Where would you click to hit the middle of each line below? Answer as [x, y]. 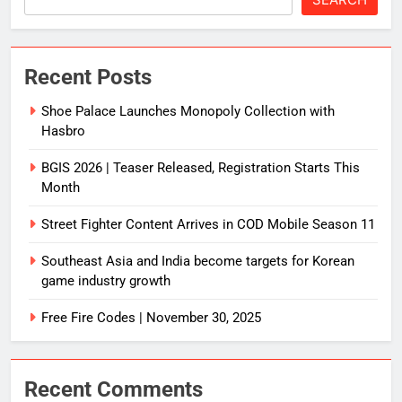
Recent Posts [88, 77]
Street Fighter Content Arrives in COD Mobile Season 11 [208, 224]
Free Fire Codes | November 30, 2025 [151, 317]
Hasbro [63, 131]
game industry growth [106, 280]
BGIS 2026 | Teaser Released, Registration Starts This [201, 167]
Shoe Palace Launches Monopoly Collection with [188, 111]
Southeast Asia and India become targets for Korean [198, 261]
